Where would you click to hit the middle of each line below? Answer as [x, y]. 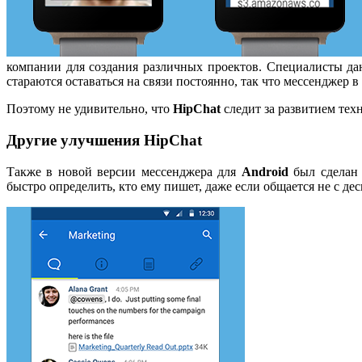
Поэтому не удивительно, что [90, 109]
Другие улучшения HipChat [104, 140]
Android [265, 171]
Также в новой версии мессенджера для [124, 171]
